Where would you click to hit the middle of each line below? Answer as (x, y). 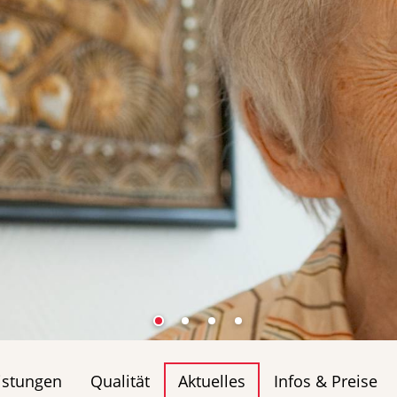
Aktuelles (211, 381)
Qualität (120, 381)
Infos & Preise (325, 381)
